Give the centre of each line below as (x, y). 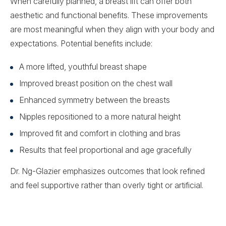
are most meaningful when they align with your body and (112, 29)
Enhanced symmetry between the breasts (95, 100)
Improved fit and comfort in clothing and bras (100, 133)
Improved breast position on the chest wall (96, 83)
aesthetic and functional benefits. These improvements (109, 15)
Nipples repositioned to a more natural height (100, 116)
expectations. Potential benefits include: (81, 43)
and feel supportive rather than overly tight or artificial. (107, 185)
